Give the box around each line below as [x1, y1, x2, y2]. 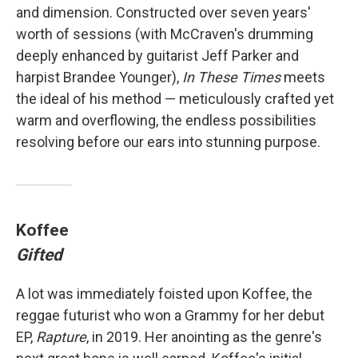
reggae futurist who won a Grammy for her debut [16, 307, 324, 324]
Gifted [16, 245, 62, 265]
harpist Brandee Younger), [16, 69, 182, 86]
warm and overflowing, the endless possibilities [16, 112, 316, 129]
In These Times [182, 69, 280, 86]
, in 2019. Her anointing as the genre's [86, 328, 322, 346]
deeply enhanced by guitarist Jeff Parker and [16, 47, 299, 65]
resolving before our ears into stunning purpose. [16, 133, 320, 151]
